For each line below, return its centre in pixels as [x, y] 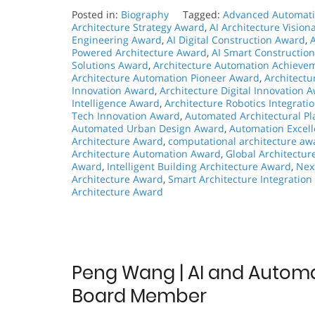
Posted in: [96, 15]
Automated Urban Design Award [148, 129]
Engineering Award [117, 40]
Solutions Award [110, 65]
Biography [145, 15]
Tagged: [203, 15]
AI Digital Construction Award [236, 40]
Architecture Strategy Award [138, 27]
